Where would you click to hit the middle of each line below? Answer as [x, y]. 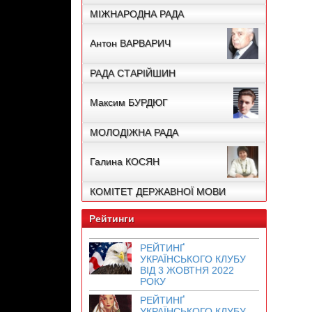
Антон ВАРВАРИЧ [130, 44]
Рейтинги [112, 219]
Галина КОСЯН [125, 162]
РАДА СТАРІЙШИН [133, 73]
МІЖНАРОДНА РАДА [137, 14]
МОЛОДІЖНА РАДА [134, 133]
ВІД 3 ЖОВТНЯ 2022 [187, 271]
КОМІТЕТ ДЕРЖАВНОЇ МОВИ [158, 192]
